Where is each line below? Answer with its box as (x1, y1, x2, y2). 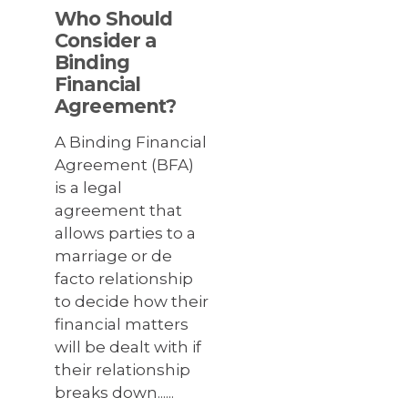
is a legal (55, 178, 122, 198)
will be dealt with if (55, 338, 201, 357)
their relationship (55, 361, 190, 380)
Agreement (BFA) (55, 156, 194, 175)
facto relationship (55, 270, 193, 289)
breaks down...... (55, 383, 174, 403)
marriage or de (55, 247, 172, 266)
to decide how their (55, 292, 209, 311)
